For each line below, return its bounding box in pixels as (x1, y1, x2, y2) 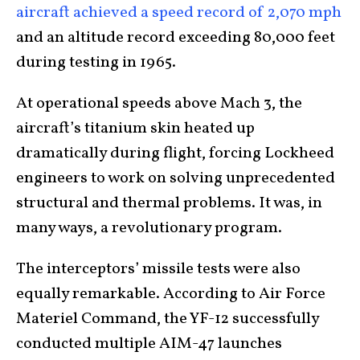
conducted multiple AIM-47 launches (16, 332, 282, 355)
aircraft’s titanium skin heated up (16, 117, 255, 140)
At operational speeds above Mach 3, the (16, 92, 302, 115)
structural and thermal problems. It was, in (16, 191, 322, 215)
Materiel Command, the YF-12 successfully (16, 307, 319, 330)
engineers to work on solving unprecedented (16, 166, 335, 190)
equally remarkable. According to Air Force (16, 282, 325, 305)
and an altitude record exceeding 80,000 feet (16, 26, 335, 49)
